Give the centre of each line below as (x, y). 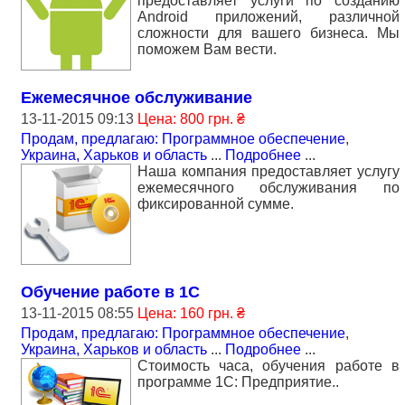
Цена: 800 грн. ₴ (191, 118)
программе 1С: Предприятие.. (238, 381)
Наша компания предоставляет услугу (268, 171)
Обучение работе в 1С (110, 292)
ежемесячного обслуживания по (268, 187)
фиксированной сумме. (216, 203)
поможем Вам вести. (207, 49)
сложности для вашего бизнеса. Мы (268, 33)
